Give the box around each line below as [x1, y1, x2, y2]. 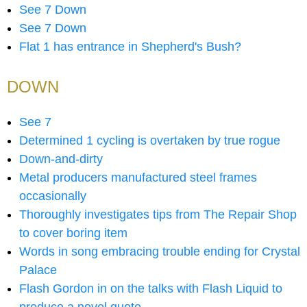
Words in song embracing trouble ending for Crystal [19, 245, 300, 259]
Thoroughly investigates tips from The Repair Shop [19, 208, 297, 222]
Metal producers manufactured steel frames [19, 171, 257, 185]
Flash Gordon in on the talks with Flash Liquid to [19, 282, 282, 296]
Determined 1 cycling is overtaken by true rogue [19, 134, 280, 148]
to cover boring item [19, 226, 127, 241]
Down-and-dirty [19, 152, 103, 167]
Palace [19, 263, 57, 278]
